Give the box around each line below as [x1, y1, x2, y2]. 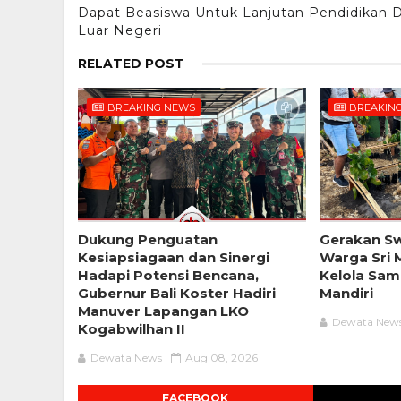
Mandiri [320, 284, 374, 302]
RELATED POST [78, 55, 184, 72]
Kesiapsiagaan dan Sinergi [78, 248, 269, 266]
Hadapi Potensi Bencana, [78, 266, 259, 284]
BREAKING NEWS [107, 100, 195, 114]
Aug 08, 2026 [185, 350, 258, 364]
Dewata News [90, 350, 162, 364]
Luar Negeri [78, 21, 162, 38]
